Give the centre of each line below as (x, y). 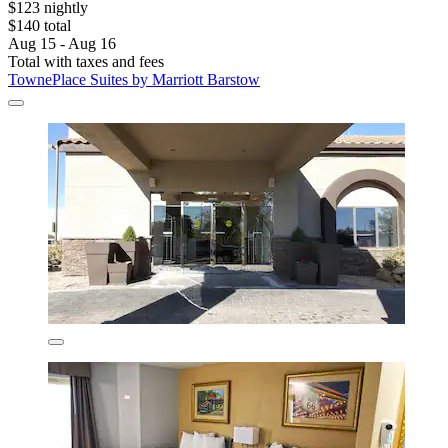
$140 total (39, 26)
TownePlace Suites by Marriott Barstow (134, 80)
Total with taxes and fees (86, 62)
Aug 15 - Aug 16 (62, 44)
